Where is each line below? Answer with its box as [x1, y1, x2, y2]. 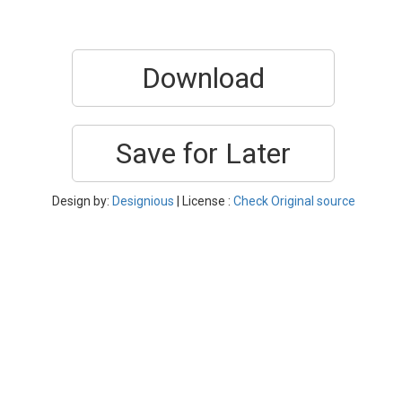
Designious [111, 194, 174, 208]
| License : [173, 194, 233, 208]
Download [142, 61, 265, 95]
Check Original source [232, 194, 355, 208]
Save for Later [116, 136, 291, 170]
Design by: [51, 194, 112, 208]
